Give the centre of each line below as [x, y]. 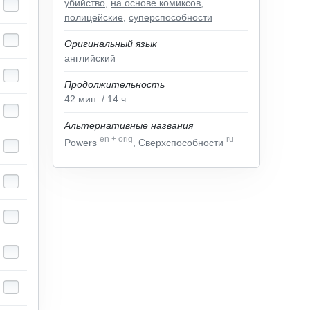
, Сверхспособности [180, 142]
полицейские [94, 17]
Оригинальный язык [111, 44]
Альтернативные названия [129, 125]
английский [90, 58]
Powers [82, 142]
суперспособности [171, 17]
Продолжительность [115, 84]
